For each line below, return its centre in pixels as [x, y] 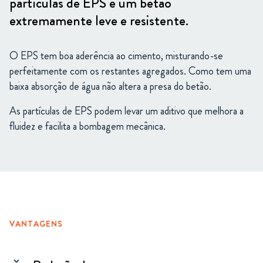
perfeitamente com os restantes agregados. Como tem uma [130, 71]
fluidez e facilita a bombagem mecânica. [87, 126]
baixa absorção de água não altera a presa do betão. [110, 86]
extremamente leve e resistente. [99, 21]
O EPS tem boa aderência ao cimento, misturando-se [116, 56]
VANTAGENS [36, 224]
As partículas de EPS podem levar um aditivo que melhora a [127, 111]
